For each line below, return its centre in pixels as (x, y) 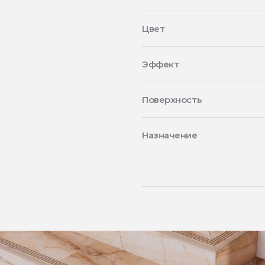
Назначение (170, 135)
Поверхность (172, 100)
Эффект (161, 64)
